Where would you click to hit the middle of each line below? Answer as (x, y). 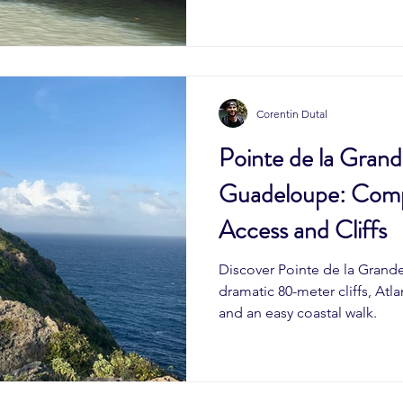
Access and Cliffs (303, 231)
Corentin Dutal (292, 113)
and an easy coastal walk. (298, 313)
